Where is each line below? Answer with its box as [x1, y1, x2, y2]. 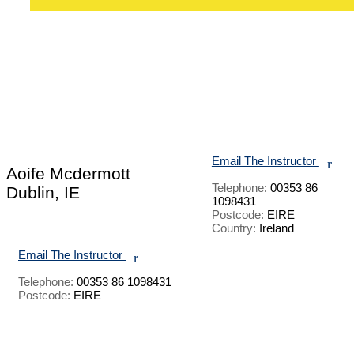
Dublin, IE [6, 183, 80, 202]
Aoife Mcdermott [6, 164, 130, 183]
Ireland [255, 220, 294, 235]
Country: [211, 220, 256, 235]
